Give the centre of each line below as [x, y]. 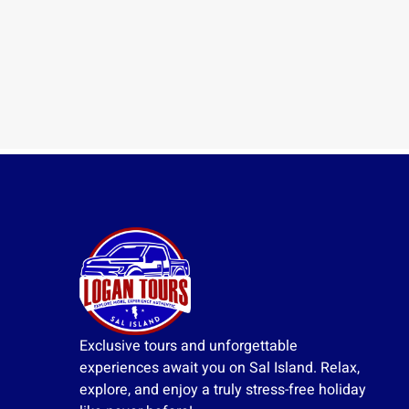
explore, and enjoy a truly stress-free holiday [223, 390]
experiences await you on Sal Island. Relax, [220, 368]
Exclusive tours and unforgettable [189, 346]
